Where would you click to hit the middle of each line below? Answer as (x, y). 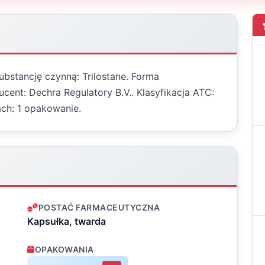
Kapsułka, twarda (67, 221)
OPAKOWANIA (64, 249)
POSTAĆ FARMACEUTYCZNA (99, 207)
